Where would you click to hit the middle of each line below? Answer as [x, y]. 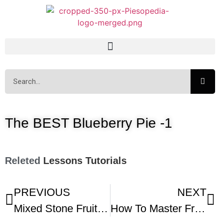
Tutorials [106, 161]
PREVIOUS [42, 192]
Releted [23, 161]
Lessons [64, 161]
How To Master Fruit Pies [200, 208]
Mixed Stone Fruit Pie [103, 208]
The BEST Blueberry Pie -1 [89, 123]
